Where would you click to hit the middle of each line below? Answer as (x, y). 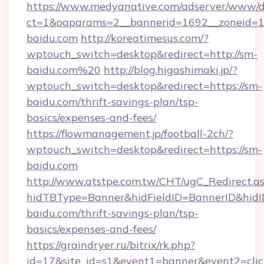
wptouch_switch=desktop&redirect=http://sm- (142, 54)
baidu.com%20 (64, 70)
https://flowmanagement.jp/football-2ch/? (130, 133)
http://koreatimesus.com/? (145, 38)
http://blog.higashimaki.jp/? (171, 70)
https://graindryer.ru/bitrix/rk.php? (111, 245)
